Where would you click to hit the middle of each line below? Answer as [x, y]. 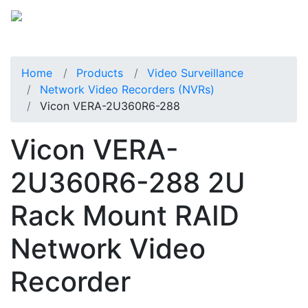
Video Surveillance [195, 73]
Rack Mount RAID [125, 215]
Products [100, 73]
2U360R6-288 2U [128, 182]
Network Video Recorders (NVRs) [127, 89]
